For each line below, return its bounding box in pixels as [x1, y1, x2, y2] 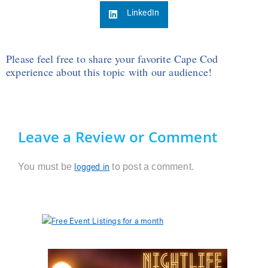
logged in [74, 163, 110, 173]
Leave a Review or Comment [18, 126, 217, 147]
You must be [18, 161, 75, 172]
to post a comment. [109, 161, 194, 172]
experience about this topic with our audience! [6, 64, 212, 79]
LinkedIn [126, 10, 160, 20]
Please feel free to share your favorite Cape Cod [6, 51, 218, 66]
